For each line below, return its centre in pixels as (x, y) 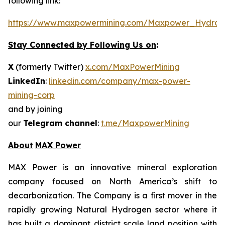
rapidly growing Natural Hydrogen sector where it (113, 209)
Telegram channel (60, 123)
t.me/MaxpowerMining (145, 123)
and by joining (35, 109)
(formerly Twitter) (49, 67)
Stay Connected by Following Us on (82, 45)
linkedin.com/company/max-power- (120, 81)
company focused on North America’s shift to (113, 181)
